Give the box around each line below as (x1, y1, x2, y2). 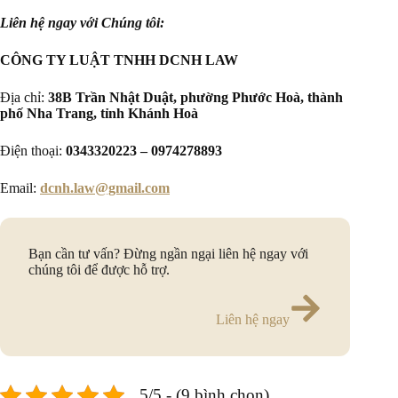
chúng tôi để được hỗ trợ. (28, 261, 170, 277)
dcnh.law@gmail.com (40, 179, 170, 195)
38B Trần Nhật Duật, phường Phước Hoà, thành (48, 89, 343, 105)
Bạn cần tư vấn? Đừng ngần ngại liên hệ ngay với (28, 245, 308, 261)
